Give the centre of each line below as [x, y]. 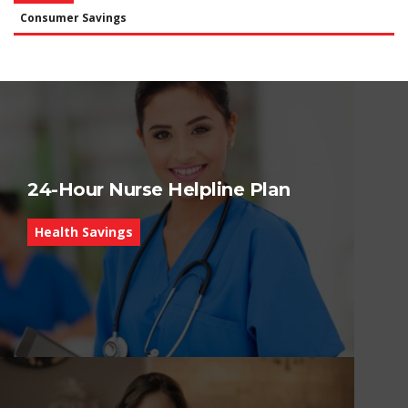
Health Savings [84, 231]
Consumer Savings [73, 18]
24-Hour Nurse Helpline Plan [159, 189]
